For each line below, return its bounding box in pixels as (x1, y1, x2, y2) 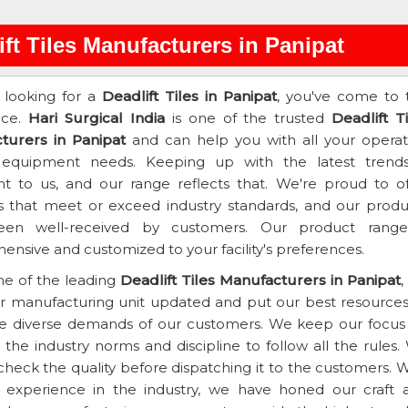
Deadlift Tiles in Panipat (102, 87, 278, 105)
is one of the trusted (164, 109, 332, 127)
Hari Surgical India (28, 109, 165, 127)
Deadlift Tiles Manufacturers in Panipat (119, 271, 401, 289)
